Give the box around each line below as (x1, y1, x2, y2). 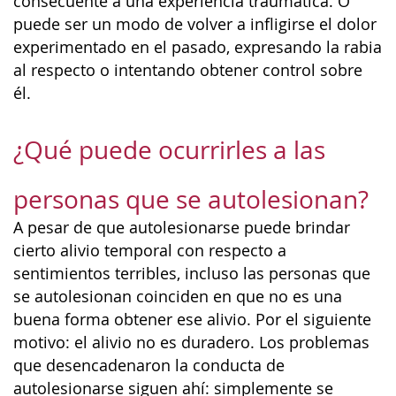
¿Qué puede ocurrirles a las (13, 133, 325, 166)
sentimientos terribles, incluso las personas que (13, 263, 370, 284)
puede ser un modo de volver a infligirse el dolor (13, 14, 377, 34)
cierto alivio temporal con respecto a (13, 240, 286, 261)
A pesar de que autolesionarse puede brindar (13, 217, 350, 238)
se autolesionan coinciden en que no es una (13, 286, 342, 307)
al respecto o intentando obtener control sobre (13, 60, 362, 80)
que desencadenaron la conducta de (13, 354, 285, 376)
